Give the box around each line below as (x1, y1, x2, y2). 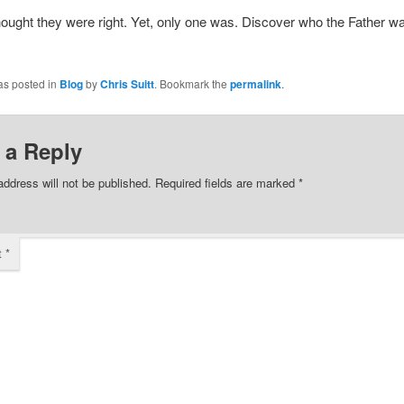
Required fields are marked (154, 174, 298, 192)
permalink (229, 76, 281, 93)
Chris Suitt (99, 76, 154, 93)
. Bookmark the (153, 76, 230, 92)
